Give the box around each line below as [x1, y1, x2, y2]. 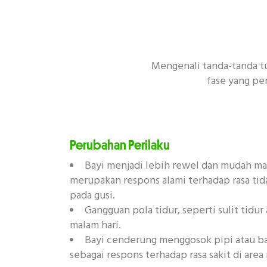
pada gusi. [70, 187, 115, 205]
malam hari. [70, 217, 121, 235]
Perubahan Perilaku [70, 138, 170, 153]
